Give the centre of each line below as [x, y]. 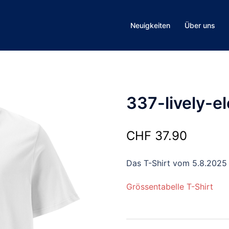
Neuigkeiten [150, 25]
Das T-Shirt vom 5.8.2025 [176, 163]
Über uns [200, 25]
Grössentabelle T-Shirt [169, 187]
